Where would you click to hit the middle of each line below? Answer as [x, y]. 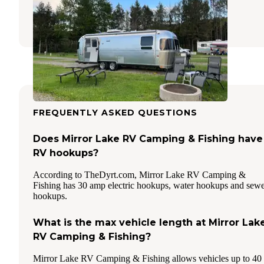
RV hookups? [66, 153]
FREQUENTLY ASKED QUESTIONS [115, 112]
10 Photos [165, 19]
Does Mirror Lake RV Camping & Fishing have [148, 138]
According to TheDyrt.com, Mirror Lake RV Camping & [139, 174]
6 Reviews [114, 19]
